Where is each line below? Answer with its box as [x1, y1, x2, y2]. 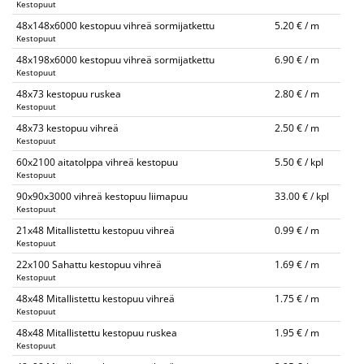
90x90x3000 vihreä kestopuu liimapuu [16, 189, 188, 203]
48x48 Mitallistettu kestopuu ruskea [16, 326, 177, 340]
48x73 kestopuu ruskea [16, 87, 121, 101]
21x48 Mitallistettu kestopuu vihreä [16, 223, 175, 237]
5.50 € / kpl [275, 155, 323, 169]
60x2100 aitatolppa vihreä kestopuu [16, 155, 178, 169]
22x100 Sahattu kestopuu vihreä [16, 258, 162, 271]
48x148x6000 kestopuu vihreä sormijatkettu [16, 19, 214, 32]
